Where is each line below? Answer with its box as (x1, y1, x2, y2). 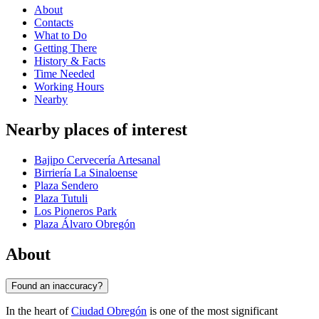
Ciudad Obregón (71, 304, 147, 317)
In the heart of (6, 304, 71, 317)
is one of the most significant (147, 304, 278, 317)
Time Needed (34, 68, 95, 80)
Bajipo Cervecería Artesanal (34, 154, 160, 167)
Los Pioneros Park (34, 205, 117, 218)
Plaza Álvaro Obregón (34, 218, 135, 231)
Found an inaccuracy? (11, 280, 103, 291)
